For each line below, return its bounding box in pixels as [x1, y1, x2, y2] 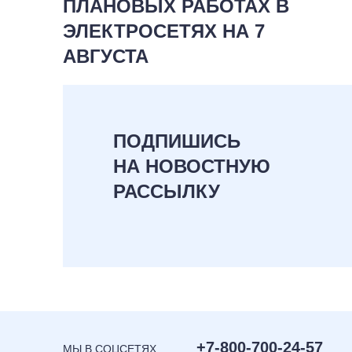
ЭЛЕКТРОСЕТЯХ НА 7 [63, 20, 265, 42]
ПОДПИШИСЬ [113, 130, 240, 152]
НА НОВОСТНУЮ [113, 156, 270, 177]
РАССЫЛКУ [113, 181, 220, 202]
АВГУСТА [63, 46, 148, 67]
